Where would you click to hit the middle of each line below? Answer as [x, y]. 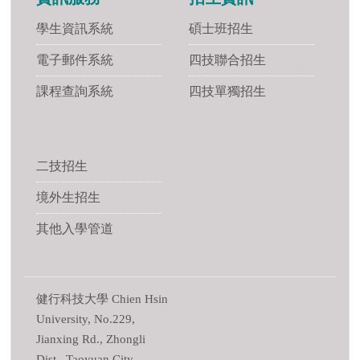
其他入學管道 [75, 228]
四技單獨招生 [228, 91]
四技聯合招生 [228, 59]
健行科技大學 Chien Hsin [102, 299]
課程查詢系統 [75, 91]
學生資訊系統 [75, 28]
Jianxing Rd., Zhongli [91, 339]
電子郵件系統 [75, 59]
